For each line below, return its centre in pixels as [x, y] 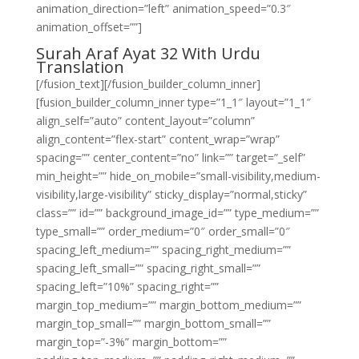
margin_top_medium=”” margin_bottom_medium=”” [168, 305]
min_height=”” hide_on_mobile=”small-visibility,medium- [178, 176]
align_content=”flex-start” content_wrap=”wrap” [157, 139]
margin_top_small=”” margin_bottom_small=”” [153, 323]
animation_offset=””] [89, 27]
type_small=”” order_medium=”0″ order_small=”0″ [163, 231]
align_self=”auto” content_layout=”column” [145, 121]
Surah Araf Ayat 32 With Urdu [148, 53]
